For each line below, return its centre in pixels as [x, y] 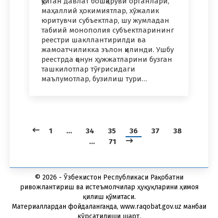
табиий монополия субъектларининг [108, 30]
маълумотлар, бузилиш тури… [94, 79]
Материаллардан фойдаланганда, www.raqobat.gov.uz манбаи [109, 206]
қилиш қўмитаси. [109, 197]
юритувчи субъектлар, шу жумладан [105, 20]
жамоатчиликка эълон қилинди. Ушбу [108, 49]
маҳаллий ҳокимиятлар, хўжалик [100, 10]
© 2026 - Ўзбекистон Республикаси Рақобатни [109, 177]
